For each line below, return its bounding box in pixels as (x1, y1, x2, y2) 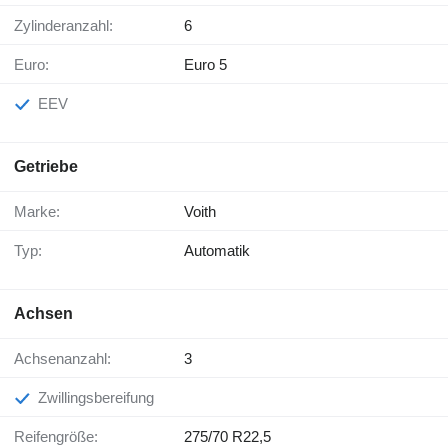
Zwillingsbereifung (47, 389, 154, 407)
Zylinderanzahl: (23, 17, 113, 35)
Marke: (27, 203, 60, 221)
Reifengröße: (25, 428, 98, 446)
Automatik (184, 242, 250, 260)
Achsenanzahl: (24, 350, 111, 368)
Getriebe (14, 158, 78, 176)
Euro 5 (184, 56, 227, 74)
